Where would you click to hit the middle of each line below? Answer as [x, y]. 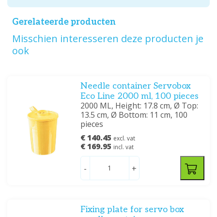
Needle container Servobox [136, 86]
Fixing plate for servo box [132, 210]
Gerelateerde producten [64, 22]
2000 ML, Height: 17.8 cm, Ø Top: [139, 106]
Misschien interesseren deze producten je [108, 39]
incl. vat [124, 147]
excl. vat [124, 139]
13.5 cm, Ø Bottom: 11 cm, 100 [134, 115]
